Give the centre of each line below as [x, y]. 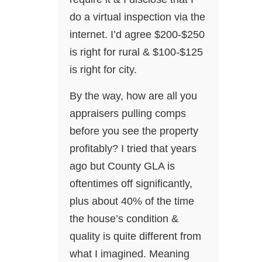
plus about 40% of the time [132, 201]
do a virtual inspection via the [137, 17]
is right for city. [103, 70]
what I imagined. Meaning [130, 254]
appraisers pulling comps [128, 114]
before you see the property [134, 131]
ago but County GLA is [122, 166]
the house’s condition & [124, 219]
